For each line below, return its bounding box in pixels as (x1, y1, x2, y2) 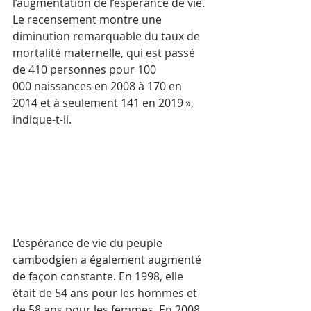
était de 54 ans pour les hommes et (12, 285, 200, 301)
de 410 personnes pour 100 (12, 62, 158, 78)
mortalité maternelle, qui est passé (12, 45, 198, 61)
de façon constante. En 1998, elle (12, 269, 186, 285)
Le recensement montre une (12, 12, 165, 28)
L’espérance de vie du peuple (12, 235, 165, 251)
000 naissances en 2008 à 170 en (12, 78, 185, 94)
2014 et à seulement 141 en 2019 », (12, 95, 196, 111)
